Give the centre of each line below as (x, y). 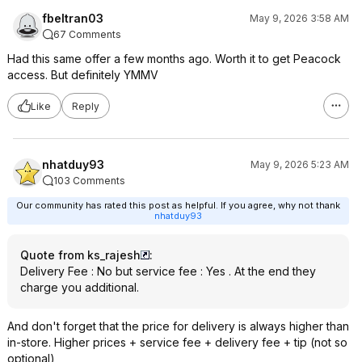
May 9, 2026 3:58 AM (299, 18)
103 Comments (89, 181)
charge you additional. (80, 287)
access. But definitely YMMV (83, 75)
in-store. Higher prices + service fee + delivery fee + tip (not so (177, 342)
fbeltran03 (73, 18)
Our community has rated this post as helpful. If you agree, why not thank (178, 205)
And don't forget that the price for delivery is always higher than (178, 326)
